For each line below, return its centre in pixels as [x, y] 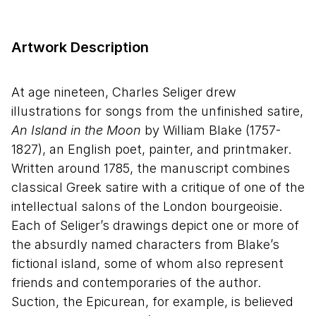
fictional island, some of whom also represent [147, 263]
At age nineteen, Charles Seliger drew [124, 92]
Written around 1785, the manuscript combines [151, 168]
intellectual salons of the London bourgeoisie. [147, 206]
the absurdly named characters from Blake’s [145, 244]
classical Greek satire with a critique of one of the [158, 187]
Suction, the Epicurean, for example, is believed [152, 302]
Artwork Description [80, 47]
